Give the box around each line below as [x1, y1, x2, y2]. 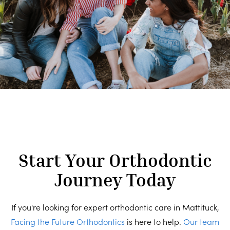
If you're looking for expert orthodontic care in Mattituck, [11, 201, 219, 213]
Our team [183, 216, 219, 227]
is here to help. [125, 216, 183, 227]
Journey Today [54, 169, 176, 191]
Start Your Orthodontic [18, 149, 212, 171]
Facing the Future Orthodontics [11, 216, 125, 227]
